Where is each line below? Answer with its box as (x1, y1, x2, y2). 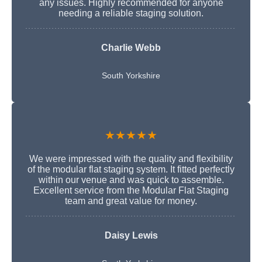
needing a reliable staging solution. (58, 8, 204, 18)
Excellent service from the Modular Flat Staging (33, 185, 229, 195)
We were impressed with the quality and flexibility (29, 153, 233, 164)
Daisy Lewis (104, 230, 158, 240)
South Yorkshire (102, 70, 160, 80)
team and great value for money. (65, 195, 197, 206)
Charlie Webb (101, 42, 161, 53)
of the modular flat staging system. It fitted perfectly (27, 164, 235, 174)
